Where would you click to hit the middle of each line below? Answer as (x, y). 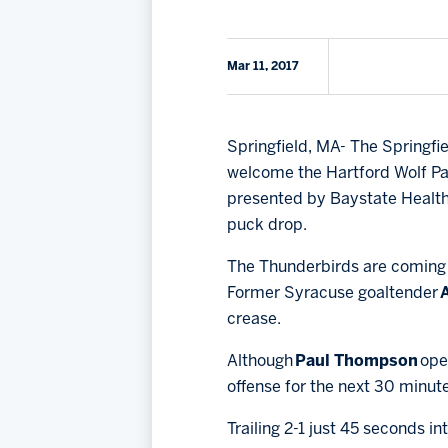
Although (261, 362)
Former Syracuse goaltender (333, 294)
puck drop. (268, 226)
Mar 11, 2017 (262, 67)
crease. (255, 320)
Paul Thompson (357, 362)
